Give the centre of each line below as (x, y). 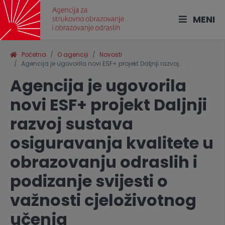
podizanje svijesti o (89, 181)
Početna (32, 54)
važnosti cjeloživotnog (103, 200)
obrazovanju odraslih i (104, 162)
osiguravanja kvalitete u (112, 143)
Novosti (111, 54)
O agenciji (73, 54)
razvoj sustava (72, 124)
